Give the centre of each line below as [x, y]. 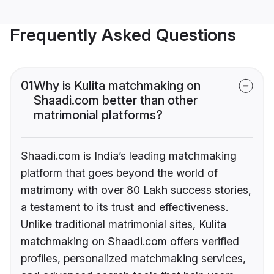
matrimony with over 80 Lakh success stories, [136, 190]
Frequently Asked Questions [123, 35]
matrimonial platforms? [98, 115]
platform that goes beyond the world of [119, 173]
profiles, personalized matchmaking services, [133, 259]
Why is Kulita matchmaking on [117, 86]
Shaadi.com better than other [116, 101]
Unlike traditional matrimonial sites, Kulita [124, 224]
